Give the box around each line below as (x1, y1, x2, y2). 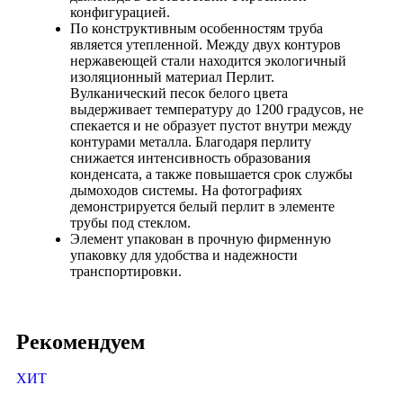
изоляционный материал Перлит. (70, 69, 274, 85)
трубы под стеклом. (70, 215, 191, 231)
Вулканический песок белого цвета (70, 85, 288, 102)
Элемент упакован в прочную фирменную (70, 231, 331, 247)
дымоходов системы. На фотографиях (70, 183, 302, 199)
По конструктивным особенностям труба (70, 21, 323, 37)
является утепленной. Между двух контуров (70, 37, 341, 53)
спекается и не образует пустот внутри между (70, 118, 352, 134)
